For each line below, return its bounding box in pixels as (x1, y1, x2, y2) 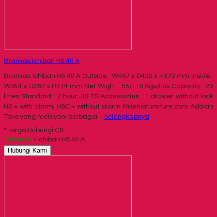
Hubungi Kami (8, 146, 47, 154)
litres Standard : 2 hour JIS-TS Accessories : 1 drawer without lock (4, 93, 213, 100)
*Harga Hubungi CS (4, 126, 63, 134)
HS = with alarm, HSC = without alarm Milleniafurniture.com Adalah (4, 103, 213, 110)
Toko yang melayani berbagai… (4, 113, 104, 120)
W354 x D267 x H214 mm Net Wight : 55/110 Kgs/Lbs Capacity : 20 (4, 82, 213, 90)
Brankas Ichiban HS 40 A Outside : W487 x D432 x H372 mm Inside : (4, 72, 213, 79)
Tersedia (4, 136, 32, 143)
